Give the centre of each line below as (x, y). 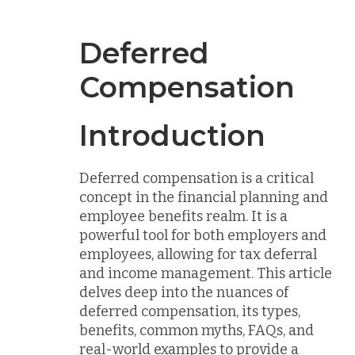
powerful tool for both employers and (203, 235)
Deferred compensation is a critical (197, 178)
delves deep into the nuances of (184, 292)
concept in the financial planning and (204, 197)
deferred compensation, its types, (190, 311)
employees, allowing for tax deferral (198, 254)
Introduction (172, 135)
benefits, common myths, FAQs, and (197, 330)
